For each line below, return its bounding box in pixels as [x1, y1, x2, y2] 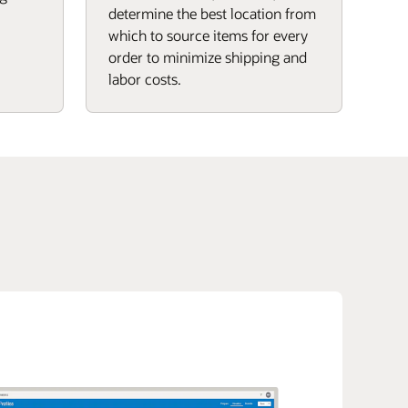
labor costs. [108, 69, 181, 88]
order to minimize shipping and [108, 47, 307, 66]
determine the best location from [108, 4, 316, 23]
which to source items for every [108, 25, 308, 45]
